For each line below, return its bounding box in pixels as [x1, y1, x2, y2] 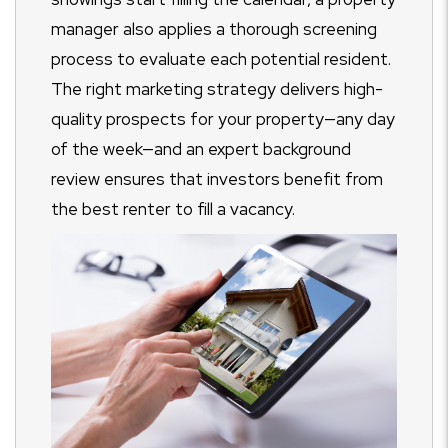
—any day [324, 108, 395, 131]
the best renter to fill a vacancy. [51, 198, 295, 221]
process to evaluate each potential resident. [51, 48, 391, 71]
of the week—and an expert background [51, 138, 351, 161]
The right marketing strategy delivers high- [51, 78, 383, 101]
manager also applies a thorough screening [51, 18, 377, 41]
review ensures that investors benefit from [51, 168, 383, 191]
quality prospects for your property [51, 108, 324, 131]
